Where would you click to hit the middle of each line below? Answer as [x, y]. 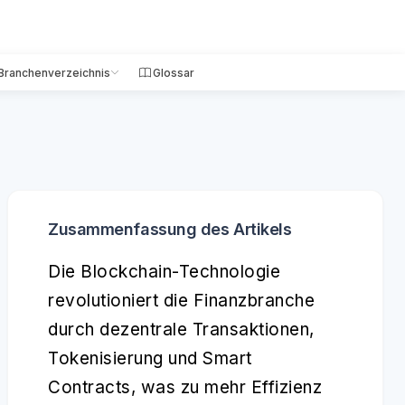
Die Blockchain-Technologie [164, 272]
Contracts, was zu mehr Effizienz [185, 387]
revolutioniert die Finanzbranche [181, 301]
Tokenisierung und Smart [150, 358]
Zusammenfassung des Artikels [170, 229]
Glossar [173, 72]
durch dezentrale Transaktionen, [181, 330]
